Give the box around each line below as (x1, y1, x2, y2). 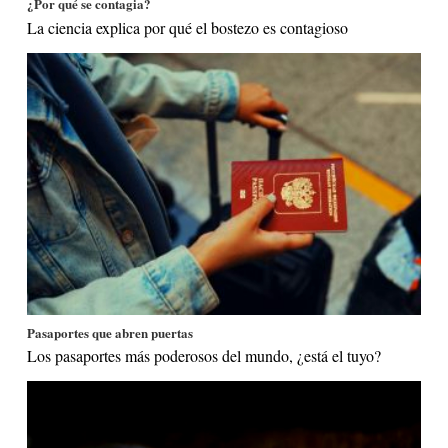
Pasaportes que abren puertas (27, 322, 194, 342)
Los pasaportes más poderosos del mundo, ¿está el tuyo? (27, 345, 382, 367)
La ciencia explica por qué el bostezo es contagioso (27, 17, 349, 39)
